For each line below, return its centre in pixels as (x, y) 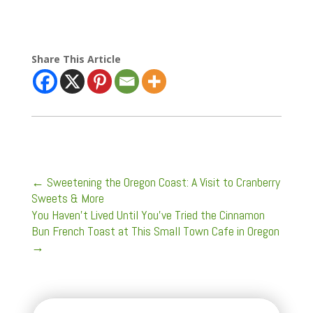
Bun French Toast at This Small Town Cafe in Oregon (155, 231)
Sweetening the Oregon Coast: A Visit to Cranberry (163, 182)
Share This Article (76, 59)
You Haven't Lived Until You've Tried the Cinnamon (148, 215)
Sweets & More (67, 198)
